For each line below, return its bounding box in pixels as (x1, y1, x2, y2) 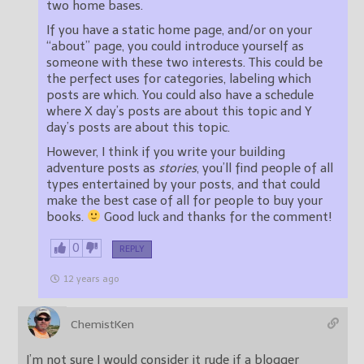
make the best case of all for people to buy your (46, 193, 323, 208)
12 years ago (63, 273, 119, 284)
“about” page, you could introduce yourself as (46, 38, 304, 54)
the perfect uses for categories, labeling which (46, 71, 311, 86)
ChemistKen (71, 317, 134, 331)
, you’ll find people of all (197, 160, 333, 175)
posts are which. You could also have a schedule (46, 87, 314, 102)
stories (158, 160, 197, 175)
